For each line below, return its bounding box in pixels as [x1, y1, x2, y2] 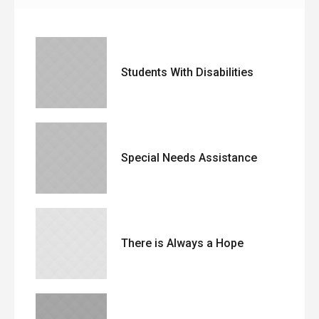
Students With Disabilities [121, 66, 253, 80]
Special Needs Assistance [121, 151, 257, 165]
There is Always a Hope [121, 236, 244, 251]
